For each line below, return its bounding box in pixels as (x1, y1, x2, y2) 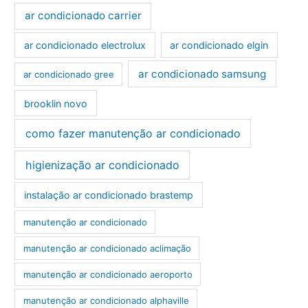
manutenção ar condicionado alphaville (23, 294, 189, 306)
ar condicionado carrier (24, 9, 142, 23)
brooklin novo (23, 97, 87, 109)
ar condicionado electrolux (23, 39, 146, 52)
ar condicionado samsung (138, 67, 267, 80)
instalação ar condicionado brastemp (23, 189, 193, 201)
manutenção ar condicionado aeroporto (23, 268, 192, 280)
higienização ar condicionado (25, 157, 179, 172)
